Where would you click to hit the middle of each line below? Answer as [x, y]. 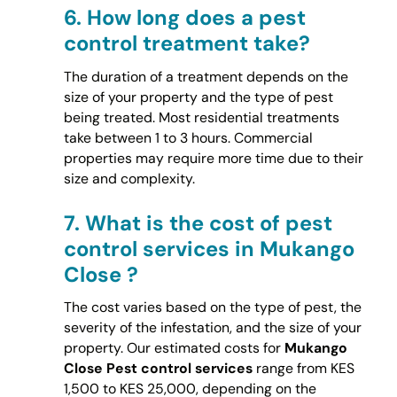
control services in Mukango [209, 248]
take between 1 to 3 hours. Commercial [188, 137]
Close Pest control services [158, 369]
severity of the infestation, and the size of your [212, 328]
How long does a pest [196, 18]
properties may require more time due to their [213, 158]
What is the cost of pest [208, 222]
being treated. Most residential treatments [201, 117]
